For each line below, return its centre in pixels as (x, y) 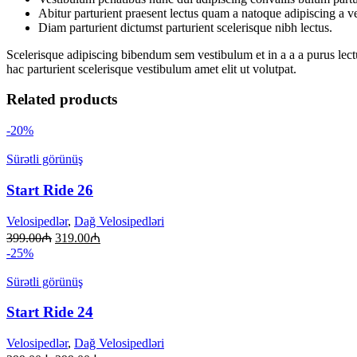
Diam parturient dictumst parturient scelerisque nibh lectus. (185, 27)
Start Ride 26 (50, 190)
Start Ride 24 (50, 312)
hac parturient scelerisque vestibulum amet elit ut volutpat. (151, 69)
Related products (62, 100)
